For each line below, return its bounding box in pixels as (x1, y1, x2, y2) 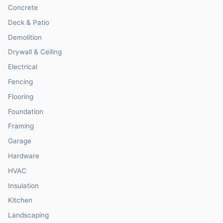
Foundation (8, 107, 43, 115)
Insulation (8, 181, 39, 190)
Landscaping (8, 211, 49, 220)
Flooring (8, 92, 33, 101)
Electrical (8, 63, 37, 71)
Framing (8, 122, 34, 130)
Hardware (8, 151, 39, 160)
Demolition (8, 33, 42, 41)
